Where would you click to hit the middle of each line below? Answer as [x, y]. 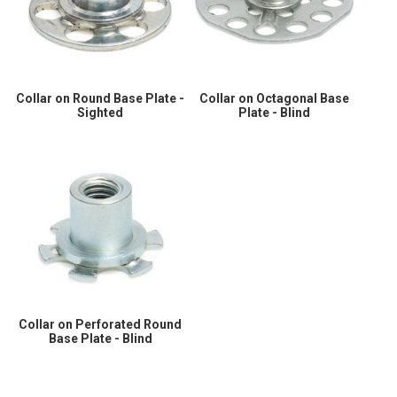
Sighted [101, 113]
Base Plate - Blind [100, 338]
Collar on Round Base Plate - [101, 99]
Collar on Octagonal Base [275, 99]
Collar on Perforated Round [101, 324]
